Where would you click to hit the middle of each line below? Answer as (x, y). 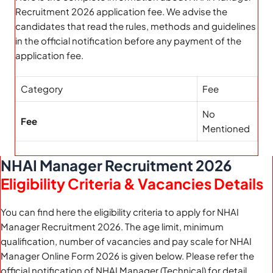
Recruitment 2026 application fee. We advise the (121, 11)
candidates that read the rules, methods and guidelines (136, 26)
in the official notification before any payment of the (128, 40)
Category (42, 89)
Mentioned (226, 128)
